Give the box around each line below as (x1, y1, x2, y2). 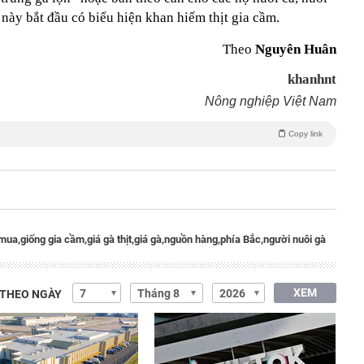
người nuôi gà (263, 233, 326, 245)
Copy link (288, 129, 323, 138)
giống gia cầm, (20, 233, 87, 245)
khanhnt (288, 71, 336, 87)
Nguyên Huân (255, 41, 336, 57)
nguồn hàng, (164, 233, 220, 245)
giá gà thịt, (87, 233, 134, 245)
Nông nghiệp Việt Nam (205, 94, 336, 108)
